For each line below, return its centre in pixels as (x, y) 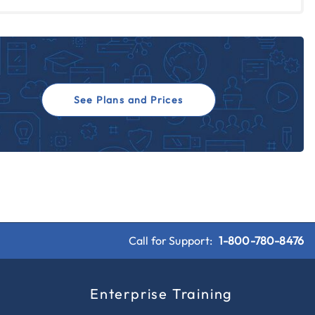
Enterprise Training (162, 293)
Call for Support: (172, 240)
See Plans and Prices (128, 99)
